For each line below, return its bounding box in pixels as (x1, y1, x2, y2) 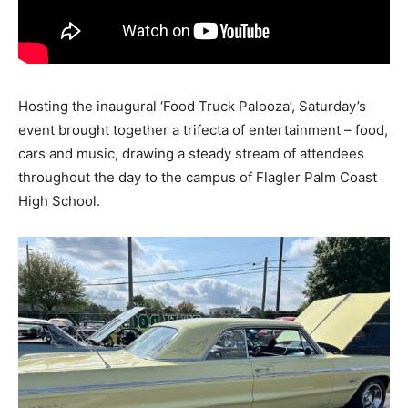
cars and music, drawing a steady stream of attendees (18, 144, 364, 162)
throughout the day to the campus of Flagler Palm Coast (18, 168, 377, 186)
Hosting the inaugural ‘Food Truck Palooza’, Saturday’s (18, 97, 366, 115)
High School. (18, 191, 100, 209)
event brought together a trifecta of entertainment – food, (18, 120, 388, 138)
